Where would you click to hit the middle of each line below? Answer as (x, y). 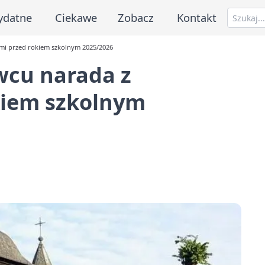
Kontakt (197, 17)
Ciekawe (76, 17)
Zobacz (136, 17)
